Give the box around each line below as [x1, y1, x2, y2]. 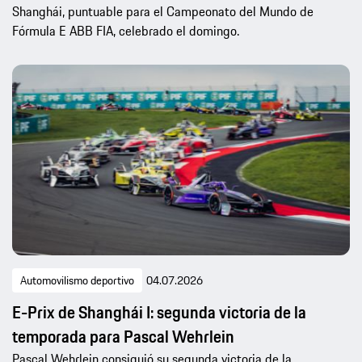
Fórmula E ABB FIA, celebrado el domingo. [12, 20, 239, 40]
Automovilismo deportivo [20, 271, 134, 290]
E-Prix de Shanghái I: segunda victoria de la [12, 300, 306, 326]
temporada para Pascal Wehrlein [12, 324, 234, 350]
